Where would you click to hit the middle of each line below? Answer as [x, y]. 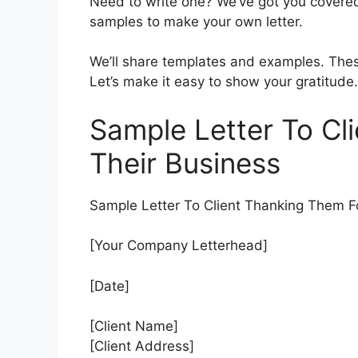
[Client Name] [134, 326]
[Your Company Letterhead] [179, 246]
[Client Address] [142, 346]
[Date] [109, 286]
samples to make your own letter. [196, 21]
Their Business [185, 163]
